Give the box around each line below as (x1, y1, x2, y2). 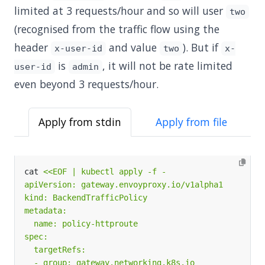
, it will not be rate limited (102, 59, 232, 73)
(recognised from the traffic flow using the (14, 22, 219, 36)
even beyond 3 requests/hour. (14, 77, 159, 91)
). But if (182, 40, 221, 54)
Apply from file (156, 115, 227, 129)
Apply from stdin (38, 115, 121, 129)
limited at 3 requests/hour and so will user (14, 4, 226, 18)
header (14, 40, 51, 54)
